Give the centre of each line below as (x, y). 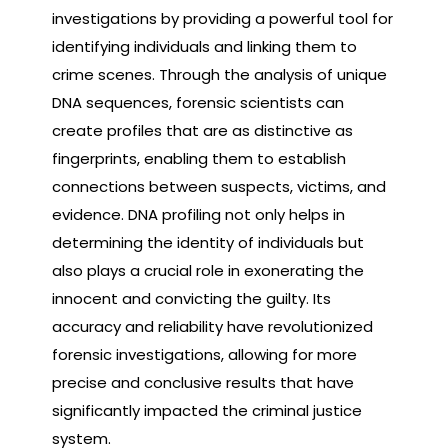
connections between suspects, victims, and (219, 186)
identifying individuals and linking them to (204, 46)
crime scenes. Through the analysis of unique (219, 74)
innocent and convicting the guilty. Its (191, 298)
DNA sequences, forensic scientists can (198, 102)
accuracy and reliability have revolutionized (212, 326)
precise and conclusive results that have (203, 382)
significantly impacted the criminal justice (207, 410)
